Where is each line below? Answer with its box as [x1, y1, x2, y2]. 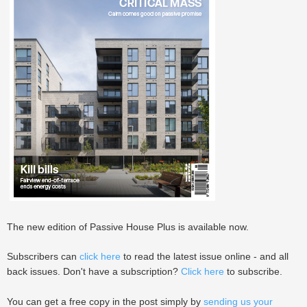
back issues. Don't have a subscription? [7, 266, 181, 277]
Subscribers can [7, 251, 79, 262]
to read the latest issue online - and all [121, 251, 288, 262]
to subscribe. [224, 266, 282, 277]
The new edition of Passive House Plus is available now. [7, 221, 249, 232]
